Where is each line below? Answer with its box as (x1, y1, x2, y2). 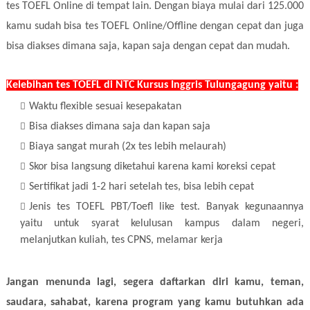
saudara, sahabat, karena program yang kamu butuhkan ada (6, 296, 304, 308)
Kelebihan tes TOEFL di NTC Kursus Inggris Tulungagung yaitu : (6, 79, 298, 91)
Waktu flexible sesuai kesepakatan (28, 100, 181, 112)
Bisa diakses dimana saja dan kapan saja (28, 120, 210, 132)
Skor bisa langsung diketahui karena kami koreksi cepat (28, 161, 275, 172)
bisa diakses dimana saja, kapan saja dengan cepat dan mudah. (6, 40, 293, 52)
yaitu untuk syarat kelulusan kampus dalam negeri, (19, 217, 304, 229)
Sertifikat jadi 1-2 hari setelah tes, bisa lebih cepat (28, 181, 254, 192)
